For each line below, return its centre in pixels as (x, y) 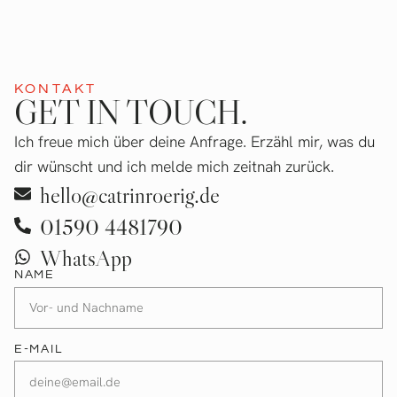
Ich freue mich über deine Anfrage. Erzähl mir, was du (195, 142)
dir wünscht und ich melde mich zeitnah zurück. (176, 167)
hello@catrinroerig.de (129, 195)
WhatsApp (86, 258)
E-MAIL (39, 348)
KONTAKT (56, 89)
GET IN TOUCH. (131, 113)
